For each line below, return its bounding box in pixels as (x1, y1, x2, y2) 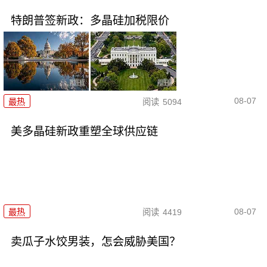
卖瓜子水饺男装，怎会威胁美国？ (10, 235, 181, 248)
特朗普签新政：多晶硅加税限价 (10, 14, 169, 27)
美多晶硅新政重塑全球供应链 (10, 125, 158, 138)
